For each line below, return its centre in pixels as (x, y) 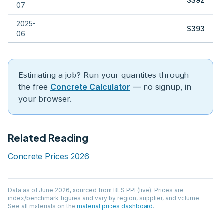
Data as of (23, 190)
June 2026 (54, 190)
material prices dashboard (115, 206)
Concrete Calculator (90, 87)
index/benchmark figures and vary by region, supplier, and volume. (104, 198)
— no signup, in (162, 87)
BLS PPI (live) (132, 190)
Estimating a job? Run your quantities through (104, 75)
